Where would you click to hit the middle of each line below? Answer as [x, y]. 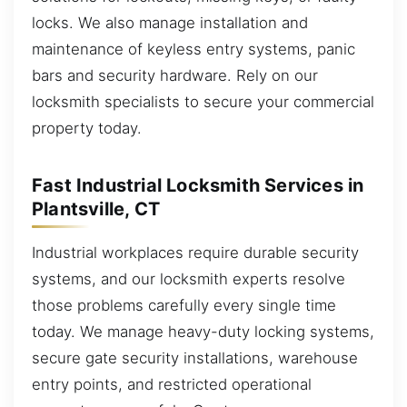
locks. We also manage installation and [170, 23]
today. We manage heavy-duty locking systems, [203, 332]
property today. [87, 129]
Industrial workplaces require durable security [195, 253]
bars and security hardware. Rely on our [175, 76]
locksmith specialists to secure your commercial [203, 102]
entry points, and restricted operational [172, 385]
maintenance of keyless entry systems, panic [194, 50]
